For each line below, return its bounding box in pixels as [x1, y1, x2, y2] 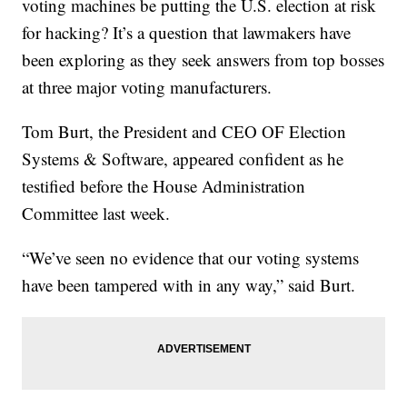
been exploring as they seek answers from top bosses [22, 48, 385, 72]
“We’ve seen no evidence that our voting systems [22, 246, 360, 270]
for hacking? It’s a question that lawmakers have [22, 21, 352, 45]
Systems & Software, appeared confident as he [22, 147, 344, 171]
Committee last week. [22, 202, 171, 225]
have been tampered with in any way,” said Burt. [22, 273, 356, 297]
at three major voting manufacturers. [22, 75, 273, 99]
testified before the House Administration [22, 174, 306, 198]
